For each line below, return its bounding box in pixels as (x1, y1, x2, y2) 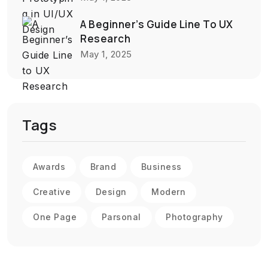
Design (95, 186, 127, 197)
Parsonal (101, 211, 141, 222)
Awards (33, 161, 65, 172)
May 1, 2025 (80, 48, 132, 60)
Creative (33, 186, 71, 197)
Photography (166, 211, 223, 222)
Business (141, 161, 182, 172)
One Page (33, 211, 77, 222)
